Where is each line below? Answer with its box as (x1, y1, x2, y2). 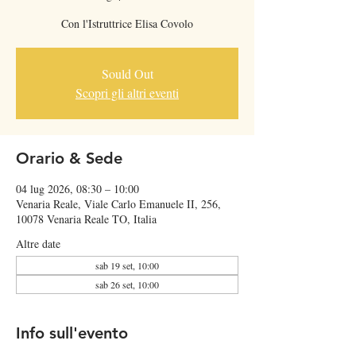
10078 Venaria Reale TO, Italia (16, 211, 157, 226)
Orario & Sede (16, 149, 122, 168)
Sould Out (101, 65, 153, 82)
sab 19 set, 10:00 (95, 259, 159, 272)
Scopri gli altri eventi (75, 84, 179, 101)
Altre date (16, 236, 60, 251)
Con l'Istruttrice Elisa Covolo (61, 16, 193, 31)
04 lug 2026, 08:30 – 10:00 (16, 181, 139, 196)
